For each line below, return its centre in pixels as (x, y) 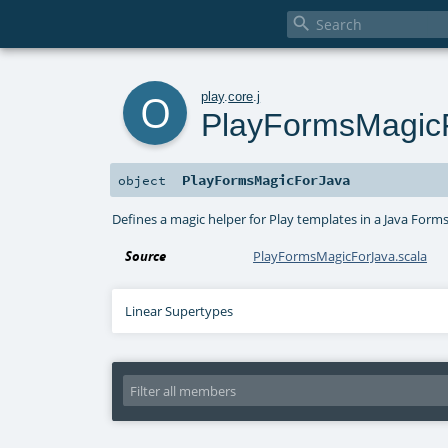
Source (146, 256)
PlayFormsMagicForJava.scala (340, 256)
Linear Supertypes (179, 311)
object (142, 180)
